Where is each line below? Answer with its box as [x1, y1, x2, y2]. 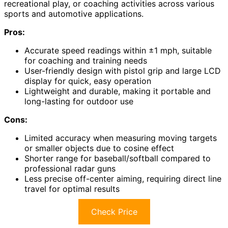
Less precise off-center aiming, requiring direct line [24, 174, 221, 184]
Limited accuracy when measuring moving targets [24, 133, 217, 144]
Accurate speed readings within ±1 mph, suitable [24, 45, 212, 56]
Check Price [91, 207, 137, 217]
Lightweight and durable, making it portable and [24, 86, 211, 97]
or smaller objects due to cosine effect [24, 143, 174, 154]
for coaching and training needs [24, 55, 147, 66]
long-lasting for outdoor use [24, 96, 133, 107]
